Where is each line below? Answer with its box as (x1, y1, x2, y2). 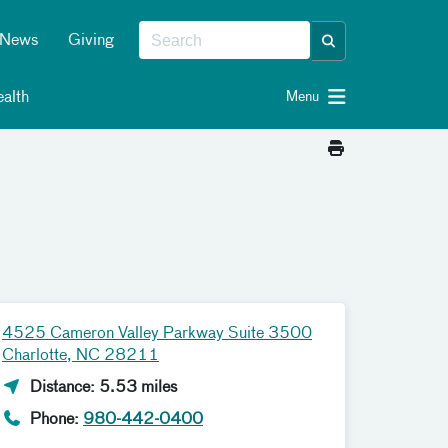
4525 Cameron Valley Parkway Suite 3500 (2, 326, 312, 342)
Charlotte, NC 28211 (2, 348, 159, 364)
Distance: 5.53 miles (26, 380, 177, 396)
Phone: (26, 412, 83, 428)
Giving (68, 33, 114, 49)
